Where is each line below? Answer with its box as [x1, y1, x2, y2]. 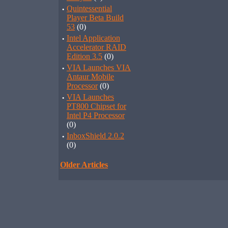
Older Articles [60, 160, 108, 169]
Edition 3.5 [67, 52, 102, 61]
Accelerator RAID [67, 43, 126, 51]
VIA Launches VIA [67, 63, 131, 72]
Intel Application [67, 34, 120, 42]
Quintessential [67, 4, 112, 13]
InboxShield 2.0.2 [67, 131, 124, 140]
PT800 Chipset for [67, 102, 126, 110]
